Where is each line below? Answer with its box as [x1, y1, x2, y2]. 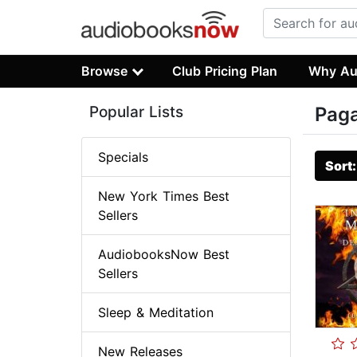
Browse [81, 62, 127, 79]
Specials [98, 149, 148, 166]
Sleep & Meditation [98, 304, 214, 321]
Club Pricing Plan [172, 62, 278, 79]
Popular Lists [89, 103, 183, 122]
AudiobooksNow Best [98, 246, 229, 263]
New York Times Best [98, 188, 229, 205]
